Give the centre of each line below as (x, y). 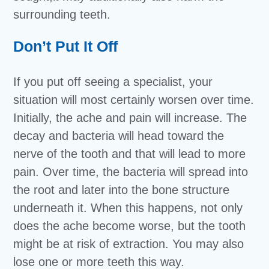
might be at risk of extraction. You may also (129, 244)
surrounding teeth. (62, 14)
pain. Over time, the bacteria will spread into (131, 172)
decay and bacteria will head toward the (119, 136)
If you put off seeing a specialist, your (113, 82)
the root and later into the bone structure (122, 190)
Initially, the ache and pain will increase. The (130, 118)
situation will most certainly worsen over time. (134, 100)
